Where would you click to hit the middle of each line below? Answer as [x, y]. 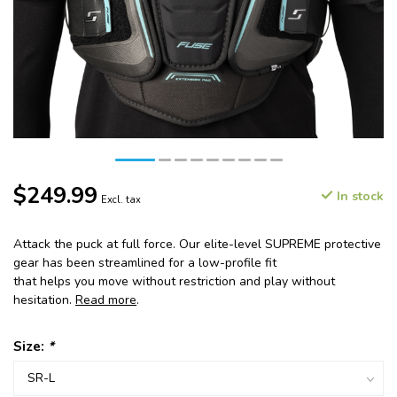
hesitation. [44, 300]
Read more [106, 300]
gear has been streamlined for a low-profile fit [145, 263]
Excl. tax [121, 200]
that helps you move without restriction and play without [174, 282]
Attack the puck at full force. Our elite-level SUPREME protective [197, 245]
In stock [358, 197]
